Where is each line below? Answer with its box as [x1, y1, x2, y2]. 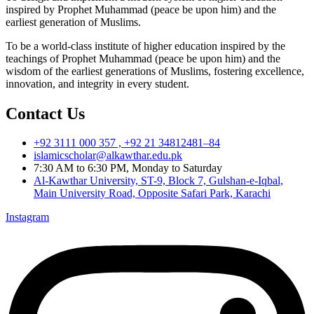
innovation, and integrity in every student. [6, 77, 189, 90]
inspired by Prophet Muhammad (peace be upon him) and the [6, 3, 276, 15]
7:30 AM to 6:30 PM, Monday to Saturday [34, 162, 222, 175]
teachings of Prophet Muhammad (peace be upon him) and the [6, 52, 280, 64]
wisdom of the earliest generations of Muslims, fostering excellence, [6, 64, 304, 77]
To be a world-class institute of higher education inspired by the [6, 39, 285, 52]
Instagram [6, 211, 49, 224]
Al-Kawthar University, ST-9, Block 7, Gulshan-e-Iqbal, [34, 175, 283, 187]
